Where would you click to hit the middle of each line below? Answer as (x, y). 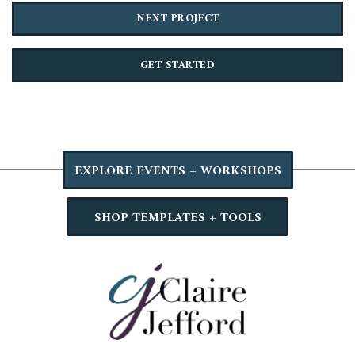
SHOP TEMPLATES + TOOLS (177, 218)
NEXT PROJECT (177, 18)
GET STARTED (177, 65)
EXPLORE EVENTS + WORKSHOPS (177, 171)
